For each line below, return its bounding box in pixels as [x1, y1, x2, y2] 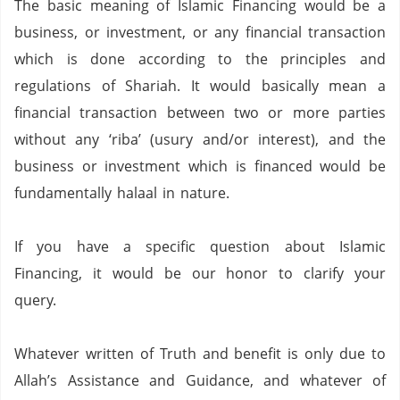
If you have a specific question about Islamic [14, 237, 386, 256]
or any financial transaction [192, 22, 386, 42]
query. [14, 290, 56, 310]
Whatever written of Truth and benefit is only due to [14, 344, 386, 363]
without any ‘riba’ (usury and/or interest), [14, 129, 320, 149]
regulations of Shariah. [14, 76, 181, 96]
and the [328, 129, 387, 149]
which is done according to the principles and [14, 49, 386, 69]
